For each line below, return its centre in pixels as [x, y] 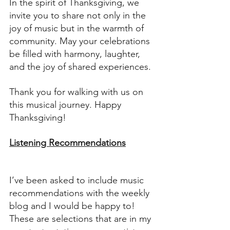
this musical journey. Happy [66, 105]
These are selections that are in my [81, 219]
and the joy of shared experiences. [80, 67]
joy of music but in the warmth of [78, 28]
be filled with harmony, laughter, [76, 54]
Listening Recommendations [68, 143]
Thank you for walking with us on [78, 92]
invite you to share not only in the [79, 16]
